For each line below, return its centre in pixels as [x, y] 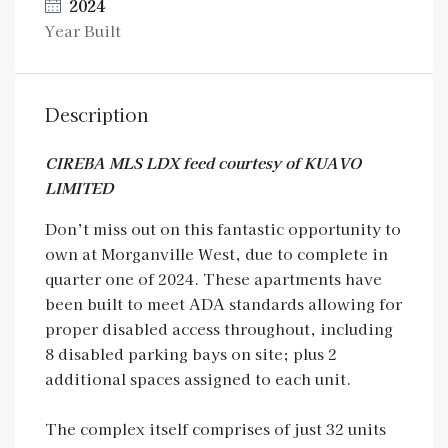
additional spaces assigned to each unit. [198, 378]
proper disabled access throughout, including [219, 328]
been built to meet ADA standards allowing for [223, 303]
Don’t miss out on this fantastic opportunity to [223, 228]
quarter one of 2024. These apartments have [213, 278]
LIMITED [79, 187]
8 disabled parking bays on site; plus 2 [191, 353]
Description [97, 114]
